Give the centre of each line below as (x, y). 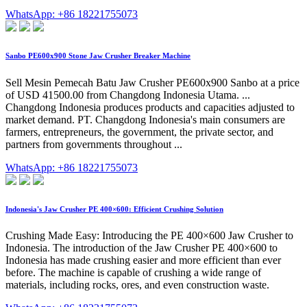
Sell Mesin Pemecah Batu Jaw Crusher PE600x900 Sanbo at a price (152, 82)
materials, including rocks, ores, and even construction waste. (137, 285)
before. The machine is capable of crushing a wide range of (133, 273)
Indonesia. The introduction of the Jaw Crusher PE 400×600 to (142, 248)
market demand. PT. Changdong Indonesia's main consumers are (145, 119)
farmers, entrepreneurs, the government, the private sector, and (139, 132)
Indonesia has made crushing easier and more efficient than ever (143, 260)
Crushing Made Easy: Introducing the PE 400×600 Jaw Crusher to (149, 236)
